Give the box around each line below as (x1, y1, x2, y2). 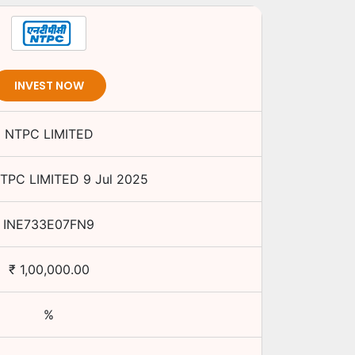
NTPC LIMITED (4, 126, 94, 142)
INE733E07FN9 (3, 216, 94, 232)
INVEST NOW (13, 77, 84, 94)
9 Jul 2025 (83, 171, 148, 187)
